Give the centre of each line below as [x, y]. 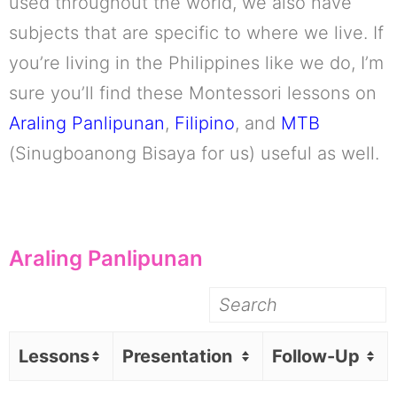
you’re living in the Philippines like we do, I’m [196, 62]
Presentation [177, 356]
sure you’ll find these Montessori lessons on [193, 93]
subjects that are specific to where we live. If [196, 32]
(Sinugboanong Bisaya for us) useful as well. [194, 153]
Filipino [205, 123]
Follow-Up [316, 356]
